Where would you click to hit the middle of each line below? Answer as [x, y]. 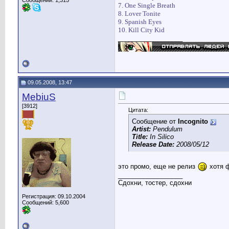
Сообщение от [155, 122]
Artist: [141, 129]
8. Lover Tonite [139, 14]
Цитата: [138, 110]
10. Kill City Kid [141, 30]
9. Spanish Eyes [140, 22]
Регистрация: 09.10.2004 [54, 196]
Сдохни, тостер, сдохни [155, 183]
